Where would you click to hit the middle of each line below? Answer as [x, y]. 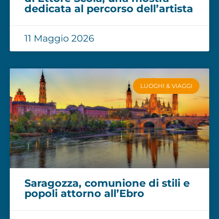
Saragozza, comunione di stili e [107, 183]
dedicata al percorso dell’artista [109, 9]
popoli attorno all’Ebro [84, 194]
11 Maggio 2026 [59, 39]
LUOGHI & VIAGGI [166, 86]
